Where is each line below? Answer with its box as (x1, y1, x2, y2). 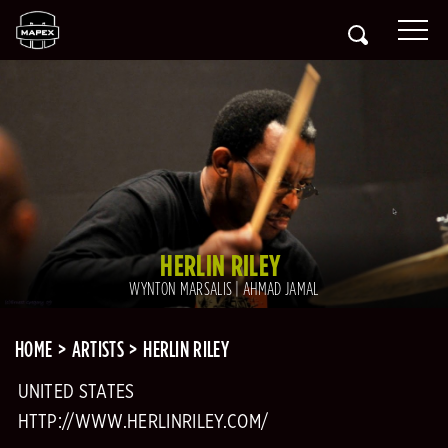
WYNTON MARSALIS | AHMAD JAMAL (129, 278, 319, 300)
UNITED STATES (17, 382, 135, 403)
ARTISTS (71, 336, 124, 363)
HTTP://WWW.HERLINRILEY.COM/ (17, 412, 269, 433)
